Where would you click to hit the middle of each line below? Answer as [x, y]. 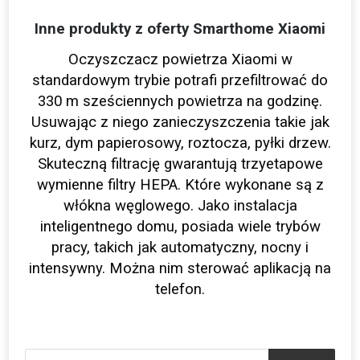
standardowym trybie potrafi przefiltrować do [180, 81]
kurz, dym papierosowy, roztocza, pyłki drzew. [180, 143]
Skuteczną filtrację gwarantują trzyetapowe [180, 164]
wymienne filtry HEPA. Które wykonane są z [180, 185]
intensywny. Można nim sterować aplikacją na [180, 269]
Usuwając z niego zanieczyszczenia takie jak [180, 123]
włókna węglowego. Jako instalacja [180, 206]
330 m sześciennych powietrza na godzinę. [180, 102]
